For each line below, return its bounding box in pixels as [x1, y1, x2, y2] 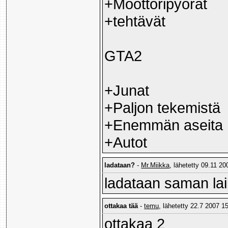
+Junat [104, 82, 150, 99]
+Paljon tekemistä [104, 99, 221, 117]
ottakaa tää [104, 202, 138, 210]
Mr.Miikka [141, 161, 170, 169]
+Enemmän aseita [104, 117, 223, 134]
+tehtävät [104, 13, 166, 30]
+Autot [104, 134, 148, 151]
